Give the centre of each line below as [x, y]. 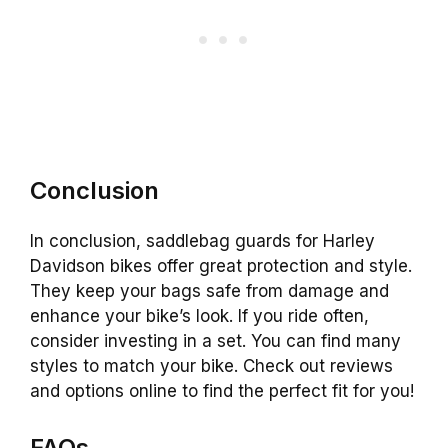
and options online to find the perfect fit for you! [222, 391]
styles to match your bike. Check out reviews [211, 366]
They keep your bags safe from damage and [209, 291]
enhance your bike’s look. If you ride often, [199, 316]
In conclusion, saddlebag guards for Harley [202, 241]
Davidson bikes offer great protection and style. [221, 266]
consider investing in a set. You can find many [215, 341]
